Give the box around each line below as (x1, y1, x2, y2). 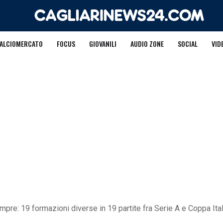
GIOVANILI (89, 38, 116, 49)
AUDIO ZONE (130, 38, 164, 49)
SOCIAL (177, 38, 198, 49)
